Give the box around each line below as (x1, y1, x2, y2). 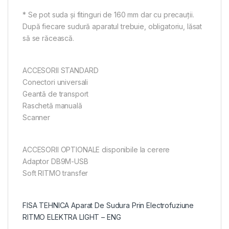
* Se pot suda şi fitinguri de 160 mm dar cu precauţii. (22, 10, 194, 19)
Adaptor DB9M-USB (22, 156, 88, 166)
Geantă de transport (22, 89, 89, 98)
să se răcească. (22, 33, 74, 42)
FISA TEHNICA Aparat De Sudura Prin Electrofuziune (22, 200, 194, 210)
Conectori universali (22, 77, 88, 86)
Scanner (22, 112, 51, 122)
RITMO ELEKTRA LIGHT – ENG (22, 212, 121, 221)
